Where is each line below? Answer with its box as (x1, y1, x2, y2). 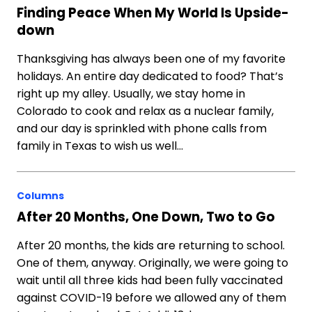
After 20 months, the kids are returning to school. (17, 237, 285, 253)
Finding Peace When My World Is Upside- (17, 4, 289, 22)
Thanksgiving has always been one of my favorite (17, 51, 286, 67)
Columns (17, 189, 64, 203)
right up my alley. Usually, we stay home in (17, 86, 245, 102)
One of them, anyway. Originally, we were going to (17, 255, 288, 271)
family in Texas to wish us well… (17, 138, 183, 154)
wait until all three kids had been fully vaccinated (17, 272, 283, 288)
